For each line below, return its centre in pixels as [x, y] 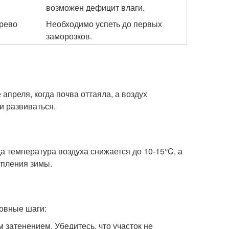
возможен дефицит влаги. [95, 7]
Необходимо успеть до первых [104, 24]
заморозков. [69, 36]
